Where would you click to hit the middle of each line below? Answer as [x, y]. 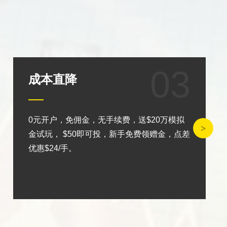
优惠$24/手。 [52, 148]
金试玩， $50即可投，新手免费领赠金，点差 [109, 134]
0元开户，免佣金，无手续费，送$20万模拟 [106, 120]
